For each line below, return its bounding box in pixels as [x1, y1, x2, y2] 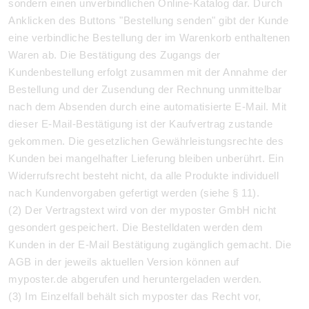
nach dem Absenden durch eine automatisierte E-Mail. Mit [8, 101, 287, 112]
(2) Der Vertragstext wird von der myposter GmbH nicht [8, 204, 277, 216]
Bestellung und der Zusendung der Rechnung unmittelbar [8, 83, 282, 95]
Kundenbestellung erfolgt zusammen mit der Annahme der [8, 66, 288, 78]
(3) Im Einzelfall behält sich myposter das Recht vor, [8, 290, 261, 302]
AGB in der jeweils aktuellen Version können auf [8, 256, 239, 268]
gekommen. [8, 135, 68, 147]
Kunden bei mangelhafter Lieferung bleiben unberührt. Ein [8, 152, 283, 164]
